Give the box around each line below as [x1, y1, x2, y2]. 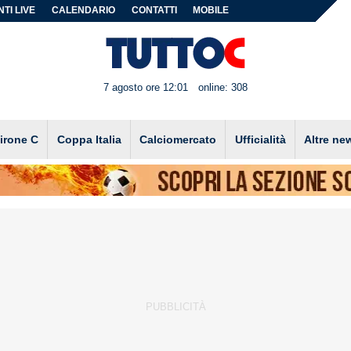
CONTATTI [131, 5, 177, 15]
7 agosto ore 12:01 [103, 81, 189, 94]
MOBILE [193, 5, 230, 15]
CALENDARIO [52, 5, 116, 15]
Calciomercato [139, 132, 217, 146]
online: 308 [197, 81, 248, 94]
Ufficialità [234, 132, 286, 146]
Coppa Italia [56, 132, 121, 146]
